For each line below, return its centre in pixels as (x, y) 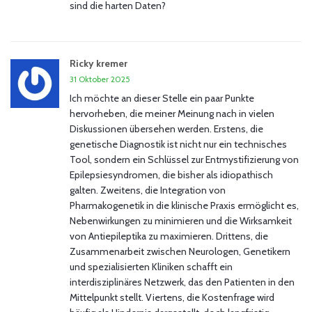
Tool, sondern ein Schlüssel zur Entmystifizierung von (184, 160)
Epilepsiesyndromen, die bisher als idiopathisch (171, 175)
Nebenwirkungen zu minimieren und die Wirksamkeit (181, 221)
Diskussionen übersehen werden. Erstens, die (166, 129)
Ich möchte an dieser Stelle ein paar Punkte (162, 99)
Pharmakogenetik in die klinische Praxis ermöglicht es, (184, 206)
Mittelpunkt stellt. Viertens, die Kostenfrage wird (172, 298)
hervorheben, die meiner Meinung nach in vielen (172, 114)
